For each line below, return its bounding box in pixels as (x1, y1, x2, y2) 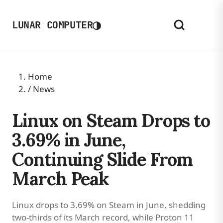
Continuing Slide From (12, 148, 193, 171)
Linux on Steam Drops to (12, 109, 211, 132)
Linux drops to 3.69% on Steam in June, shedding (12, 199, 206, 211)
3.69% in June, (12, 128, 125, 151)
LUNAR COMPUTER (12, 18, 93, 31)
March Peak (12, 167, 109, 190)
